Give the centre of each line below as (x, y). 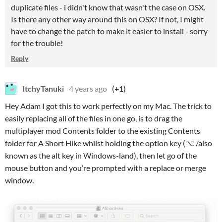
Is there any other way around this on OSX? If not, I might (107, 19)
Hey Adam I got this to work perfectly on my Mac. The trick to (108, 106)
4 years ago (88, 88)
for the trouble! (37, 43)
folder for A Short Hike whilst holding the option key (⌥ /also (109, 143)
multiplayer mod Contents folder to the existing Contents (103, 131)
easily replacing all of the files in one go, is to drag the (94, 118)
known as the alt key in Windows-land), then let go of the (101, 155)
